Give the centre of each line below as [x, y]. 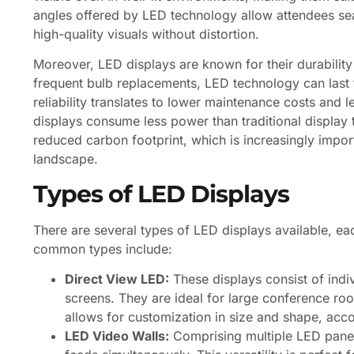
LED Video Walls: [117, 335]
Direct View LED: [117, 279]
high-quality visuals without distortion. [146, 34]
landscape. [66, 159]
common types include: [103, 249]
